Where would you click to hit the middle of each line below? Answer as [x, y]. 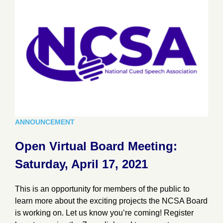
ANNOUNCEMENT [45, 122]
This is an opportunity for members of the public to [102, 189]
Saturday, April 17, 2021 [81, 164]
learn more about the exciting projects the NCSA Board [111, 201]
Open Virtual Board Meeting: [96, 146]
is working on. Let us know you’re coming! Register [104, 213]
